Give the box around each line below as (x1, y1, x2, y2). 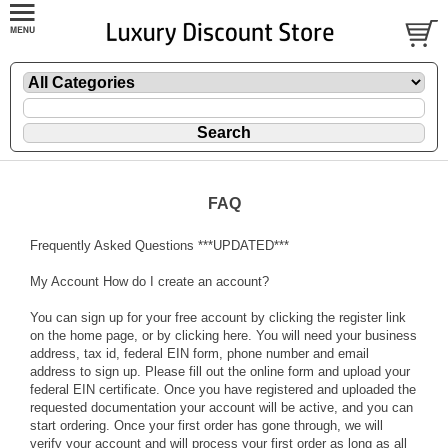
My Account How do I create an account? (30, 274, 269, 290)
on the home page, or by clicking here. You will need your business (30, 328, 417, 344)
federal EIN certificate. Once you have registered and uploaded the (30, 382, 416, 398)
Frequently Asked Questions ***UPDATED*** (30, 238, 289, 254)
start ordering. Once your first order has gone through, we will (30, 418, 383, 434)
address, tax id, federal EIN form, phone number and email (30, 346, 369, 362)
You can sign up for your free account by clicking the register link (30, 310, 406, 326)
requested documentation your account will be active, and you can (30, 400, 413, 416)
